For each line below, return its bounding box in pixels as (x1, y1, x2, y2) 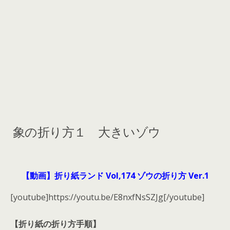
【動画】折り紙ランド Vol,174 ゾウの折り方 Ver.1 (21, 170, 209, 181)
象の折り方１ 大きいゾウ (10, 122, 161, 140)
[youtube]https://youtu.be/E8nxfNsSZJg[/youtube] (10, 191, 204, 203)
